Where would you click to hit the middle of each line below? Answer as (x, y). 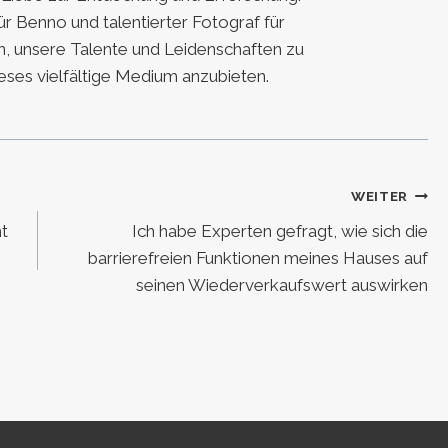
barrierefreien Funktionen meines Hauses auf (258, 257)
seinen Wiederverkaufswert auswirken (282, 284)
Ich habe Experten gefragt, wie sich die (280, 230)
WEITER (379, 196)
